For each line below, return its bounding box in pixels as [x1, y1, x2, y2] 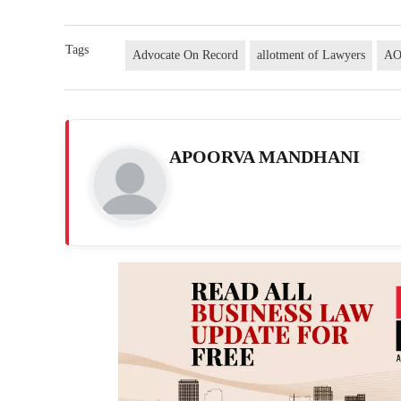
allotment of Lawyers [257, 48, 366, 62]
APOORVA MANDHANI [169, 147, 360, 166]
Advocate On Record [132, 48, 239, 62]
